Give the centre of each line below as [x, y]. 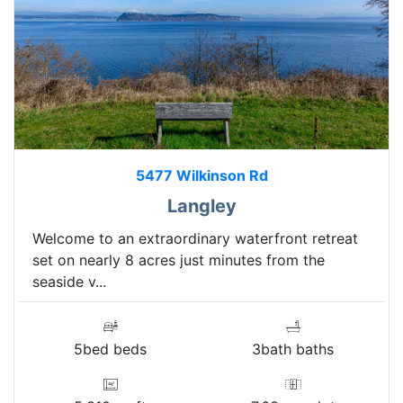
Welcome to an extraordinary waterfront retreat [195, 238]
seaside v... [69, 281]
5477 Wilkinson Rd [201, 175]
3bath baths [293, 349]
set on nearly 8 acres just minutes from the [179, 260]
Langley [201, 206]
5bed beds [110, 349]
